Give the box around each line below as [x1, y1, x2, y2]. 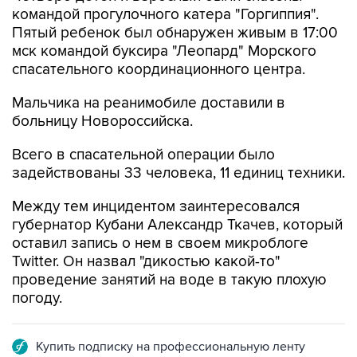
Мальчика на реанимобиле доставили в [12, 94, 285, 112]
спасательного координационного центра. [12, 61, 305, 79]
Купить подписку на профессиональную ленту [36, 339, 305, 355]
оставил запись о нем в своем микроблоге [12, 234, 308, 253]
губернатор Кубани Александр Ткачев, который [12, 216, 343, 234]
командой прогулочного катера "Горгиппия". [12, 6, 319, 24]
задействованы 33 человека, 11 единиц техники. [12, 164, 345, 182]
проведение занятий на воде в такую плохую [12, 271, 327, 289]
